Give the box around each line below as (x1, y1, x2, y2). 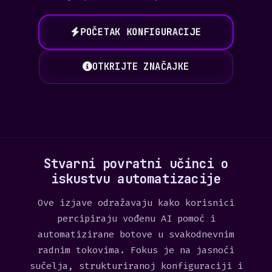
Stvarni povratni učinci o (43, 155, 229, 172)
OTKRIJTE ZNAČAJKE (92, 60, 189, 73)
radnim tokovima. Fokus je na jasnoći (38, 244, 234, 256)
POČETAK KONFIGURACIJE (79, 25, 203, 39)
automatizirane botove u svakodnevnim (38, 228, 234, 240)
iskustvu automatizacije (50, 171, 222, 187)
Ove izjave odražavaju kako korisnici (38, 197, 234, 209)
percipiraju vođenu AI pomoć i (56, 212, 216, 225)
